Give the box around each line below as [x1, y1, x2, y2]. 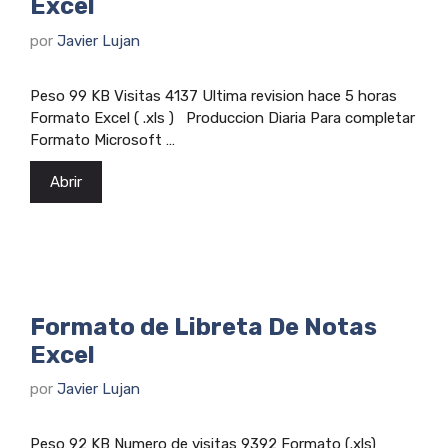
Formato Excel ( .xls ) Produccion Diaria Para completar [30, 108, 415, 127]
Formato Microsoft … [30, 130, 175, 149]
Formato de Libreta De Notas [30, 312, 377, 341]
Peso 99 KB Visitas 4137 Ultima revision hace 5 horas [30, 86, 397, 105]
